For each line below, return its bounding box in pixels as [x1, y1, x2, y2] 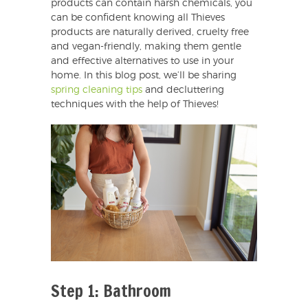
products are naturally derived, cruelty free [51, 27, 249, 37]
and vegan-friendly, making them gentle [51, 41, 241, 52]
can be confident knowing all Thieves [51, 12, 225, 23]
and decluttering [142, 85, 224, 95]
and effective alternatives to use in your [51, 56, 234, 66]
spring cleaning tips [51, 85, 142, 95]
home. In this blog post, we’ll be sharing [51, 70, 236, 80]
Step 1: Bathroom [51, 279, 171, 303]
